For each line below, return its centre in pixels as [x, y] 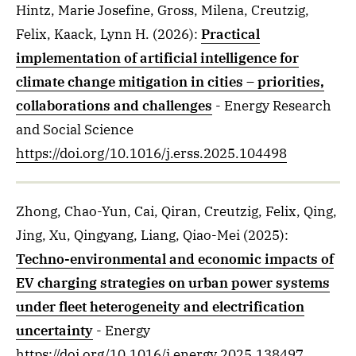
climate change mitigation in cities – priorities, [170, 82]
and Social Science [75, 130]
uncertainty [54, 331]
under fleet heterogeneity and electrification [160, 307]
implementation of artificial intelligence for [157, 58]
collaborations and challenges [114, 106]
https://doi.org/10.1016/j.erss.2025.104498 [151, 153]
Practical [230, 34]
